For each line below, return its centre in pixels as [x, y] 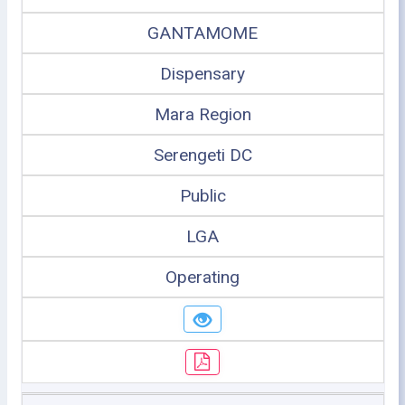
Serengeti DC [202, 155]
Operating [202, 277]
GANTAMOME [202, 33]
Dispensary [202, 74]
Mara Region [202, 114]
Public [202, 196]
